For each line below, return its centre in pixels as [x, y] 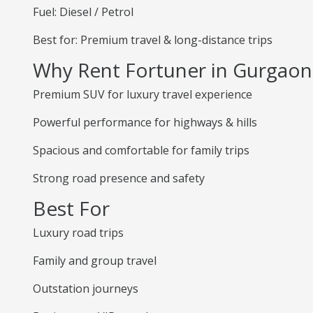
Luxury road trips [78, 233]
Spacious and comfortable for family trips [141, 150]
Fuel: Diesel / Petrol [83, 12]
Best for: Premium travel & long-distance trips [153, 40]
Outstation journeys [86, 289]
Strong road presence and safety [119, 178]
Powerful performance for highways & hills [145, 122]
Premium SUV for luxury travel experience [143, 94]
